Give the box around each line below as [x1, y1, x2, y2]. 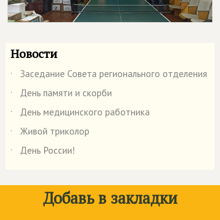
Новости [10, 45, 57, 61]
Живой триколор [20, 125, 89, 137]
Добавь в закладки [43, 187, 177, 208]
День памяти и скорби [20, 86, 112, 99]
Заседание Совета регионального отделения [20, 67, 207, 80]
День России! [20, 144, 75, 156]
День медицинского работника [20, 106, 150, 118]
